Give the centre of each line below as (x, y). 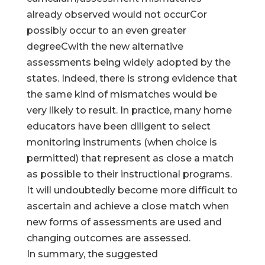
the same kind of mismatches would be (122, 94)
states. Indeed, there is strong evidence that (132, 78)
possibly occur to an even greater (106, 30)
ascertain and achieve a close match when (127, 206)
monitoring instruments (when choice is (122, 142)
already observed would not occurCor (117, 14)
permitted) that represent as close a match (130, 158)
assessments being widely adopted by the (128, 62)
